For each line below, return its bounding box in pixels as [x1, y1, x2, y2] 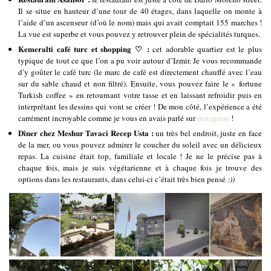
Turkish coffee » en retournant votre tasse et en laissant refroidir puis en [18, 89, 262, 100]
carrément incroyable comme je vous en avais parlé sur [18, 112, 197, 123]
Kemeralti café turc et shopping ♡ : [18, 42, 149, 54]
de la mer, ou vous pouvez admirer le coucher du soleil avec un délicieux [18, 139, 262, 150]
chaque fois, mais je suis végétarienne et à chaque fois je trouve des [18, 162, 262, 173]
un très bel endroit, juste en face [153, 127, 263, 139]
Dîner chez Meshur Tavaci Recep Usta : [18, 126, 154, 139]
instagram [197, 112, 229, 123]
